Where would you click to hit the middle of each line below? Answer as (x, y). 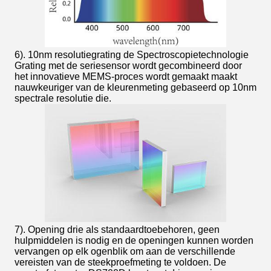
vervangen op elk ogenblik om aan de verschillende (125, 252)
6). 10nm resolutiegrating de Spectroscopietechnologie (132, 55)
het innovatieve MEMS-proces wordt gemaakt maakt (126, 77)
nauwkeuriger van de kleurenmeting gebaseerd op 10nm (135, 88)
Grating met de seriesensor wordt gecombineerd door (128, 66)
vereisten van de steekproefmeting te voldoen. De (120, 263)
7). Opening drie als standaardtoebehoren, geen (117, 230)
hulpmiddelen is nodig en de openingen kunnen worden (134, 241)
